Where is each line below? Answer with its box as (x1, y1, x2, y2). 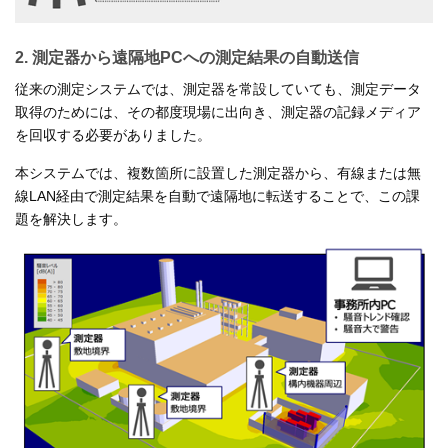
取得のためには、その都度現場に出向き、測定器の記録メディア (15, 103, 421, 120)
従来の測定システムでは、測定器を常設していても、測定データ (15, 80, 421, 97)
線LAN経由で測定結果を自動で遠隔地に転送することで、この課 (15, 187, 420, 204)
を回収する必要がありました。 (15, 126, 211, 143)
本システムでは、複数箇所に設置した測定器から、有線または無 (15, 164, 421, 181)
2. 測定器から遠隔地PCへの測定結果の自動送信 (15, 48, 359, 66)
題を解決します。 (15, 210, 127, 227)
